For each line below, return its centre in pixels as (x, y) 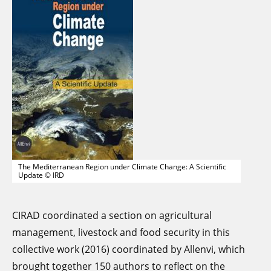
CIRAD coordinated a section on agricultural (112, 215)
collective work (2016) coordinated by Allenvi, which (129, 249)
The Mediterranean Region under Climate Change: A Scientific (122, 166)
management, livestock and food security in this (121, 232)
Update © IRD (41, 175)
